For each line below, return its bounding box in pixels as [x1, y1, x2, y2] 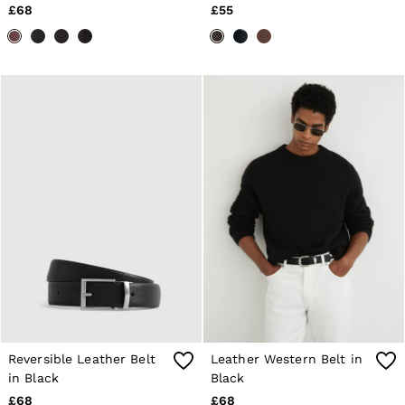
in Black [8, 370, 59, 385]
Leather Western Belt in [211, 351, 363, 366]
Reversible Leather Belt [8, 351, 155, 366]
